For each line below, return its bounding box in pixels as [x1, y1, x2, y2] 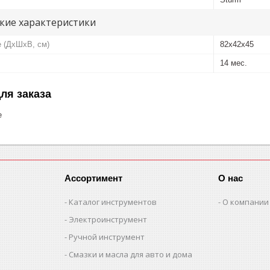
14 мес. [220, 58, 247, 67]
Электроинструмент [69, 213, 148, 225]
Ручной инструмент [69, 231, 145, 242]
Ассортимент [64, 172, 123, 183]
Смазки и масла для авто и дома [69, 248, 193, 260]
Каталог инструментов [69, 196, 157, 207]
